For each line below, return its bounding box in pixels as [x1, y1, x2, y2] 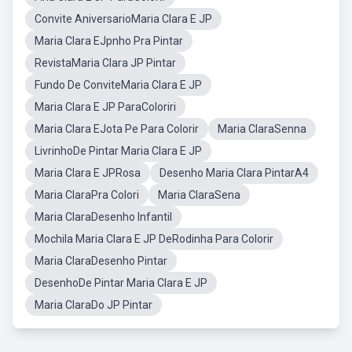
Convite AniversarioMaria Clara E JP [35, 13, 212, 25]
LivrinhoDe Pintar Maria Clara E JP [35, 145, 202, 157]
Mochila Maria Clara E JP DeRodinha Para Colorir [35, 233, 273, 245]
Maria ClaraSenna [218, 123, 306, 135]
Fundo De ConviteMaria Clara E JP [35, 79, 202, 91]
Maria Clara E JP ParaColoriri [35, 101, 176, 113]
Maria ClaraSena [158, 189, 240, 201]
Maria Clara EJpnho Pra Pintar [35, 35, 183, 47]
